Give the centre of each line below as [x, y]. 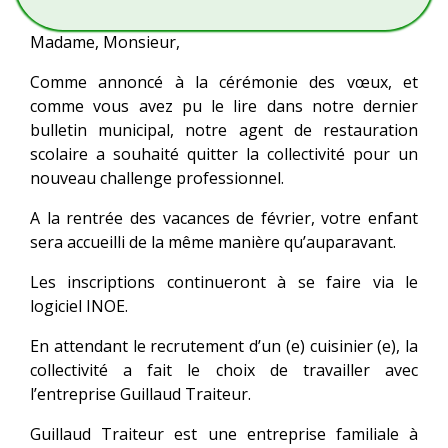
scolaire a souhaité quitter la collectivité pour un [224, 153]
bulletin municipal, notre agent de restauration [224, 129]
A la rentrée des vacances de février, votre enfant [224, 217]
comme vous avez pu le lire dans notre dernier [224, 105]
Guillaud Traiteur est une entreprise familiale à [224, 433]
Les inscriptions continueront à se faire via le [224, 281]
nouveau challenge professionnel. [157, 177]
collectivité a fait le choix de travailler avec [224, 369]
